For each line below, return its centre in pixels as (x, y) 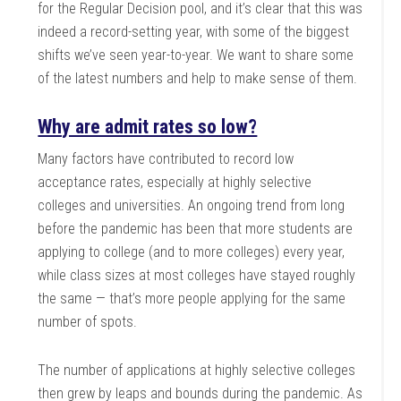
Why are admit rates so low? (148, 127)
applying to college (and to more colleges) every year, (192, 252)
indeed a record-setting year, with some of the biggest (194, 32)
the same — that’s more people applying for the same (192, 299)
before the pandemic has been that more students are (196, 229)
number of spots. (88, 322)
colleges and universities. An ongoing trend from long (192, 205)
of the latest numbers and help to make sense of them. (198, 78)
